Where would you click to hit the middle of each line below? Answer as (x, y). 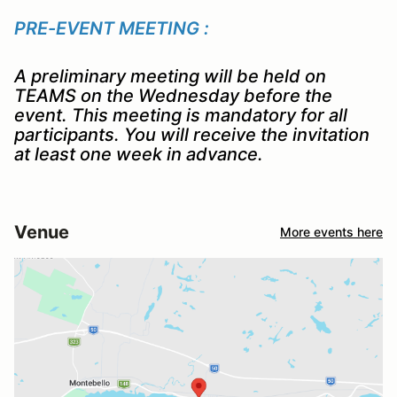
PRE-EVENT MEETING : (112, 28)
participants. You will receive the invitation (192, 134)
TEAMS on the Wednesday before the (173, 95)
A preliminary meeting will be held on (170, 76)
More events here (331, 232)
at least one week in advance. (139, 154)
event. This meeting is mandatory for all (181, 115)
